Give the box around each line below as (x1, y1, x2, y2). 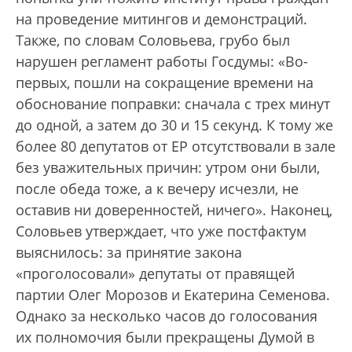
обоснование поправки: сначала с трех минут (16, 94, 330, 114)
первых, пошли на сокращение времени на (16, 73, 313, 93)
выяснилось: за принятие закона (16, 243, 242, 262)
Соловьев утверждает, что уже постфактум (16, 222, 306, 241)
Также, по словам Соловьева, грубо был (16, 31, 290, 50)
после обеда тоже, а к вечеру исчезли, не (16, 179, 299, 199)
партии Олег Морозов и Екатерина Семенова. (16, 285, 330, 305)
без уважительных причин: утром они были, (16, 158, 320, 178)
